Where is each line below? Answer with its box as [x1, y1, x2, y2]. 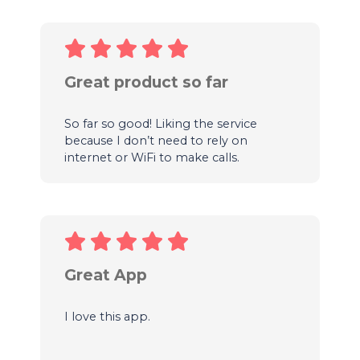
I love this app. [63, 309, 150, 324]
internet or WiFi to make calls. [63, 149, 239, 165]
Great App [63, 264, 147, 284]
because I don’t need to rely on [63, 133, 247, 148]
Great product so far [63, 72, 228, 92]
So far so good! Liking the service [63, 116, 257, 131]
